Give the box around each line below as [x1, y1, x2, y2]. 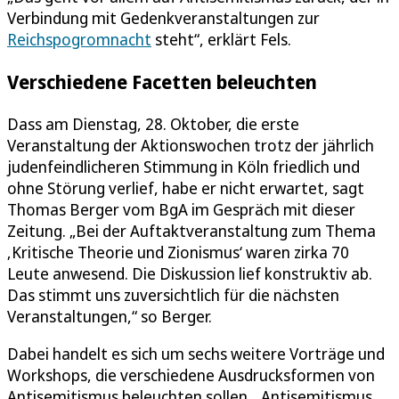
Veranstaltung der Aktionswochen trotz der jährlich [7, 134, 374, 156]
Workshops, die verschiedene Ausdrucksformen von [7, 363, 375, 386]
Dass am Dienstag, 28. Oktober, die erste [7, 112, 299, 134]
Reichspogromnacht [7, 28, 151, 50]
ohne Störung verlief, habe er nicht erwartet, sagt [7, 176, 364, 199]
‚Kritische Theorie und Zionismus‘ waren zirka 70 [7, 240, 349, 263]
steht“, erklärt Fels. [151, 28, 291, 50]
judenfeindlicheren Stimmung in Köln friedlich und [7, 155, 360, 177]
